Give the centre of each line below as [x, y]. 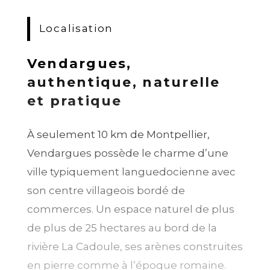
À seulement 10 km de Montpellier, [118, 134]
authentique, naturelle [124, 82]
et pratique [74, 101]
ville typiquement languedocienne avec [131, 172]
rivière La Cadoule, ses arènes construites [135, 246]
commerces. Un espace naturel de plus [130, 209]
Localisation [76, 28]
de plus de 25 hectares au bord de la [122, 228]
